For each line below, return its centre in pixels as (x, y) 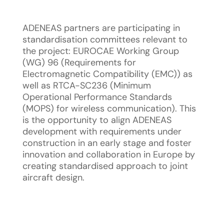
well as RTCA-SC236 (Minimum (86, 85)
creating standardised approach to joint (105, 166)
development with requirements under (102, 131)
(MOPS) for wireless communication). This (109, 108)
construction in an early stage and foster (107, 143)
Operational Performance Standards (97, 97)
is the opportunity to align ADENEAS (97, 120)
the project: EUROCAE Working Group (100, 51)
